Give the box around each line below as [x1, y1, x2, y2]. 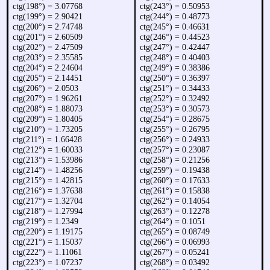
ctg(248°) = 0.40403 [140, 52, 210, 63]
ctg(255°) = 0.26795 [140, 124, 210, 134]
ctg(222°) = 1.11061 [13, 247, 83, 257]
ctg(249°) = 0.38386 [140, 63, 210, 73]
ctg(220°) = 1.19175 [13, 227, 83, 237]
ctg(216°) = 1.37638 [13, 186, 83, 196]
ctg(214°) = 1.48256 [13, 165, 83, 175]
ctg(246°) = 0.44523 [140, 32, 210, 42]
